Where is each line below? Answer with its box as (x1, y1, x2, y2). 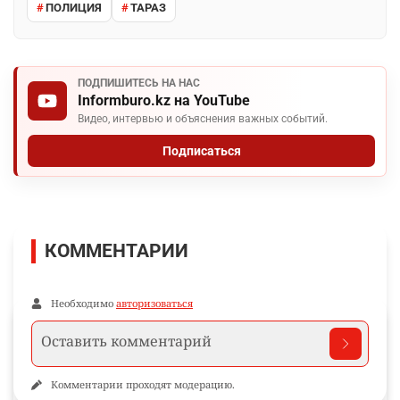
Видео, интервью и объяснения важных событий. (78, 112, 328, 126)
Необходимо (51, 296, 116, 311)
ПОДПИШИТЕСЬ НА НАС (78, 77, 200, 90)
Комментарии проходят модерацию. (51, 378, 235, 392)
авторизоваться (116, 296, 193, 311)
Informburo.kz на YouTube (78, 92, 250, 110)
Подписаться (162, 144, 241, 159)
